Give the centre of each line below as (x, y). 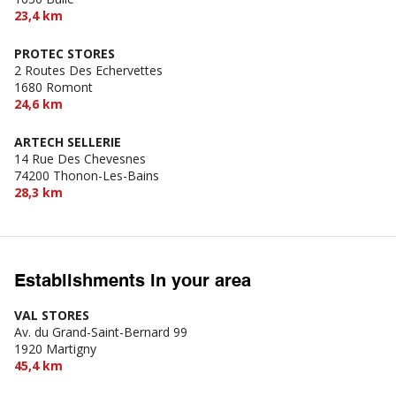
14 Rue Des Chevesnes (80, 158)
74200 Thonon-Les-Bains (87, 175)
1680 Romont (53, 87)
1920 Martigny (55, 348)
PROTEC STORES (65, 53)
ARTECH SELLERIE (68, 141)
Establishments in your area (133, 282)
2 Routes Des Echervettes (88, 70)
